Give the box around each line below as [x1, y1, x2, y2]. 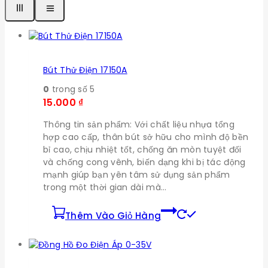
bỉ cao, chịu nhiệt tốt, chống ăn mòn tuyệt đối [43, 144, 242, 156]
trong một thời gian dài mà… [43, 181, 167, 194]
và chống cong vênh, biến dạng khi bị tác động [43, 156, 246, 169]
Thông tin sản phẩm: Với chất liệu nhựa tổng [43, 118, 234, 131]
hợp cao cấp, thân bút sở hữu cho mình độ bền [43, 131, 249, 144]
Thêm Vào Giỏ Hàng [65, 209, 162, 223]
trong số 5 [49, 83, 95, 96]
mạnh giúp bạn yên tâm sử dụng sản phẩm [43, 169, 230, 181]
